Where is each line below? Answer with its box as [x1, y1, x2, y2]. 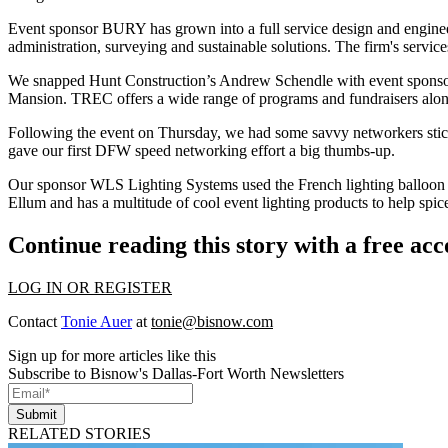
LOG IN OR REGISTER [8, 278, 172, 296]
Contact [8, 312, 61, 330]
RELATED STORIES [8, 424, 151, 442]
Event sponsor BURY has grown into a [8, 20, 259, 37]
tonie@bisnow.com [151, 312, 273, 330]
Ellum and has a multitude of [8, 194, 193, 211]
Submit [16, 406, 57, 422]
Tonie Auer [61, 312, 132, 330]
